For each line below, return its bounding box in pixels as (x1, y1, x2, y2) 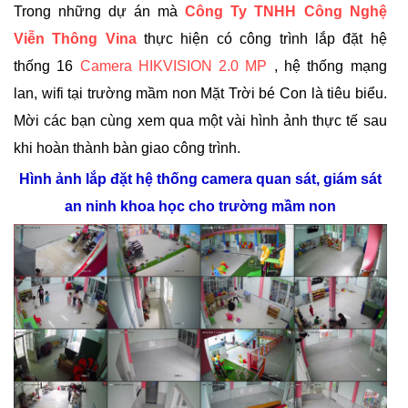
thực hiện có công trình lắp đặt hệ (136, 31, 387, 46)
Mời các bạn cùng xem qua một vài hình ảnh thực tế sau (14, 113, 387, 128)
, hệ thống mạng (267, 58, 387, 74)
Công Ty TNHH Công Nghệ (185, 4, 387, 19)
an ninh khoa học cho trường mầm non (64, 199, 336, 214)
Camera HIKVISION (79, 58, 219, 74)
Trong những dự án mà (14, 4, 186, 19)
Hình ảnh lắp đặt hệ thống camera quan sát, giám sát (18, 171, 382, 187)
